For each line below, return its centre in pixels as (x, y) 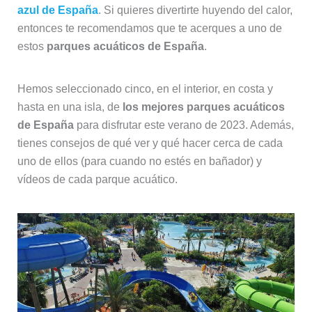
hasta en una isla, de (70, 107)
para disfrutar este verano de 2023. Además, (184, 125)
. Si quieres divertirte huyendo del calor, (195, 10)
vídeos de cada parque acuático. (97, 179)
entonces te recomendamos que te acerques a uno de (149, 28)
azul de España (57, 10)
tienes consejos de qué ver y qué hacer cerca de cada (150, 143)
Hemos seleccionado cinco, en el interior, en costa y (145, 88)
